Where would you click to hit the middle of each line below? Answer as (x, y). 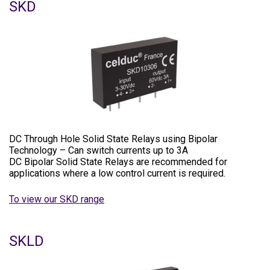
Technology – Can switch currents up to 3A (99, 150)
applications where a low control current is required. (117, 173)
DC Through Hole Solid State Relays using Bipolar (113, 139)
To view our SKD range (57, 199)
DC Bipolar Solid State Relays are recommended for (118, 162)
